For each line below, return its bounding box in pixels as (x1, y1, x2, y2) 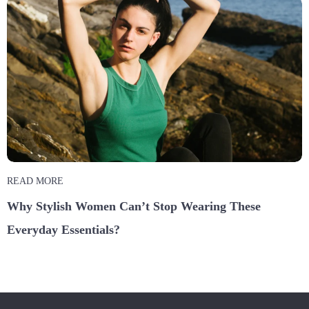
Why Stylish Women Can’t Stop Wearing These (7, 199, 261, 214)
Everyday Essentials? (7, 223, 120, 237)
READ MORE (7, 176, 63, 187)
